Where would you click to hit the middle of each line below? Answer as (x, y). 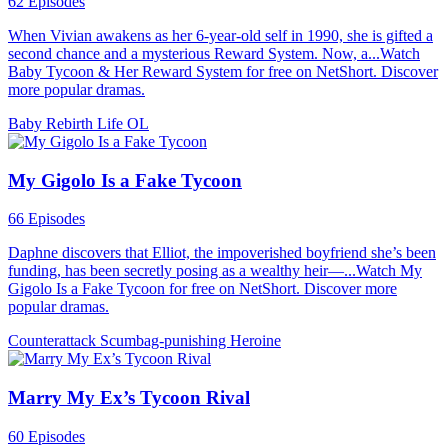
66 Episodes (46, 219)
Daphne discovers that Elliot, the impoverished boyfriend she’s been (222, 253)
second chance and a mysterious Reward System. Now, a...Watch (214, 53)
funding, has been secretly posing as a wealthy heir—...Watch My (215, 271)
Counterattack (54, 341)
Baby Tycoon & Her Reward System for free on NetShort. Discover (223, 71)
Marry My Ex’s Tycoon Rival (129, 397)
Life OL (123, 123)
